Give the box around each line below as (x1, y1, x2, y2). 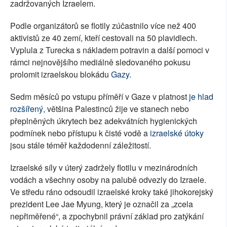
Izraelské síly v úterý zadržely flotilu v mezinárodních (10, 162, 198, 174)
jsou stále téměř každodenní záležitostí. (10, 139, 151, 152)
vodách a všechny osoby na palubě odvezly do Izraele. (10, 174, 206, 186)
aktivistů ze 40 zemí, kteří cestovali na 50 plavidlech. (10, 32, 197, 44)
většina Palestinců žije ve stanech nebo (45, 103, 189, 115)
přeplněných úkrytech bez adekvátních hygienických (10, 115, 197, 127)
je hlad (189, 91, 213, 103)
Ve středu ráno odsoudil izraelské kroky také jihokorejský (10, 186, 213, 198)
